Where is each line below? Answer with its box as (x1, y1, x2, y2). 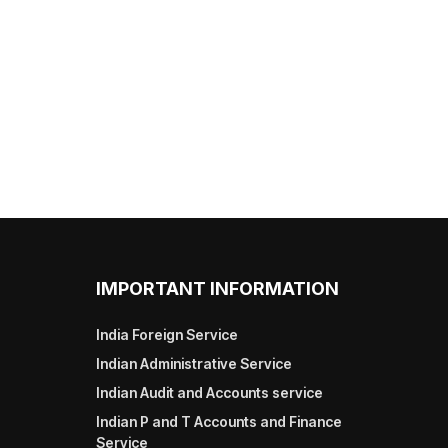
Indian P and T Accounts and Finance (96, 412, 342, 430)
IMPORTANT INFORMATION (96, 277, 339, 299)
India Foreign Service (96, 325, 238, 343)
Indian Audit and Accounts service (96, 383, 323, 401)
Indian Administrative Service (96, 354, 292, 372)
